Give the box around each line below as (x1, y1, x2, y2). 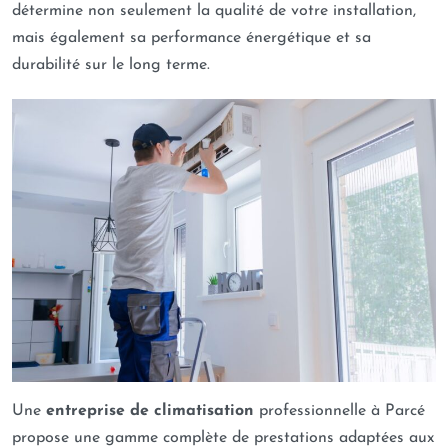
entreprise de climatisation (46, 403, 254, 419)
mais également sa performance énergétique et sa (12, 30, 371, 46)
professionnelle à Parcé (254, 403, 425, 419)
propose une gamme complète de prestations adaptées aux (12, 430, 434, 446)
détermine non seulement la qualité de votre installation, (12, 3, 416, 19)
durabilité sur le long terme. (12, 57, 210, 73)
